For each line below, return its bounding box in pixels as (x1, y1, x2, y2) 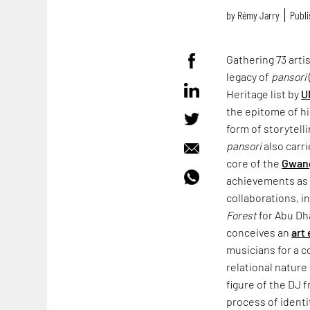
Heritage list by (226, 86, 302, 100)
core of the (226, 156, 282, 170)
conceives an (226, 225, 292, 239)
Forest (226, 208, 257, 221)
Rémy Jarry (237, 8, 280, 22)
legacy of (226, 69, 272, 83)
